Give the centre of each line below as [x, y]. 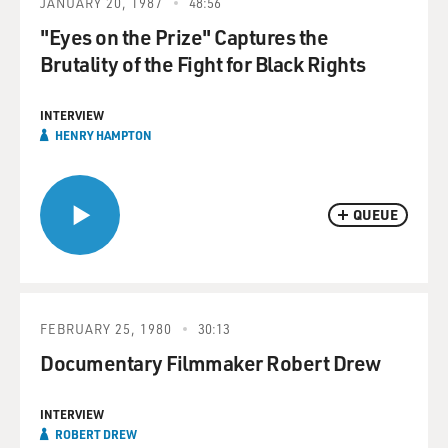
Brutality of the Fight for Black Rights [203, 63]
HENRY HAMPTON [103, 135]
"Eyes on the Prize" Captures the [184, 36]
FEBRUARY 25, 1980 [106, 328]
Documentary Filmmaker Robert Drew [210, 362]
